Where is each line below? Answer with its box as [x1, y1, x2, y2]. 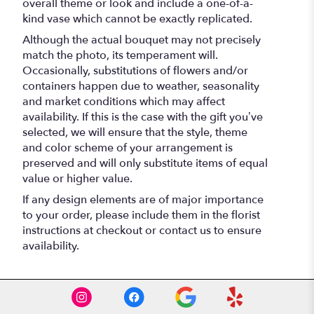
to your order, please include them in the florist [22, 207, 260, 223]
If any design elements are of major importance [22, 191, 264, 207]
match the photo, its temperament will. [22, 47, 218, 63]
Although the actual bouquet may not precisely [22, 32, 261, 48]
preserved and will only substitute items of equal [22, 155, 268, 171]
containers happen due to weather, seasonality [22, 78, 259, 94]
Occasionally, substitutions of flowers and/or [22, 62, 248, 78]
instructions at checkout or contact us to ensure [22, 222, 261, 238]
